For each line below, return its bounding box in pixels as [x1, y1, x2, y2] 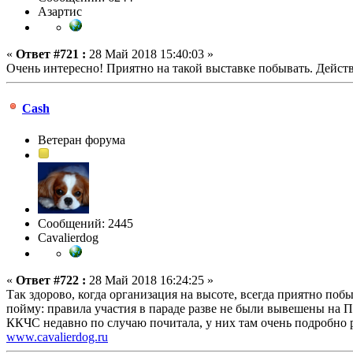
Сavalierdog [38, 230, 98, 244]
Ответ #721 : [16, 47, 86, 61]
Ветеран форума [38, 132, 125, 147]
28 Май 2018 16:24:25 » [86, 273, 214, 287]
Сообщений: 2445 [38, 216, 133, 230]
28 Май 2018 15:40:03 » [86, 47, 214, 61]
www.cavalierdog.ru [6, 329, 108, 344]
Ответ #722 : [16, 273, 86, 287]
